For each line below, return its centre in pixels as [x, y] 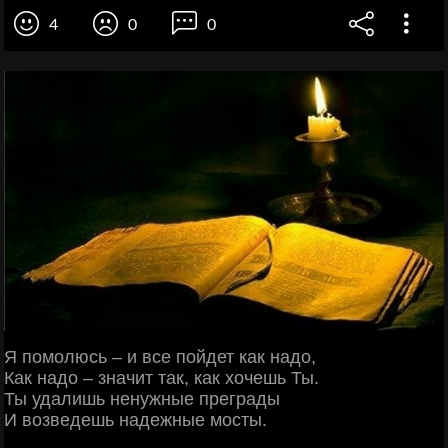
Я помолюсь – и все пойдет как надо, [160, 356]
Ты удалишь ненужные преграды [142, 398]
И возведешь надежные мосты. [135, 419]
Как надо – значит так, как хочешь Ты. [161, 377]
